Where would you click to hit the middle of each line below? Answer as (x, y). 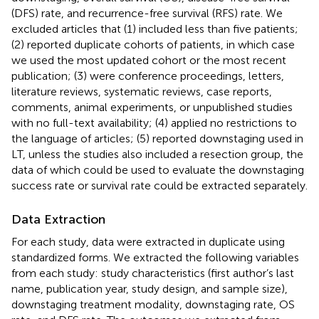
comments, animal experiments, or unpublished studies (152, 107)
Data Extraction (58, 219)
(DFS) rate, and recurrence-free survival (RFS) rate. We (147, 13)
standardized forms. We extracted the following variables (155, 257)
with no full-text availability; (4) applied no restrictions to (154, 122)
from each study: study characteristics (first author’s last (153, 273)
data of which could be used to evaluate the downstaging (158, 169)
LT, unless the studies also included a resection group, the (157, 154)
